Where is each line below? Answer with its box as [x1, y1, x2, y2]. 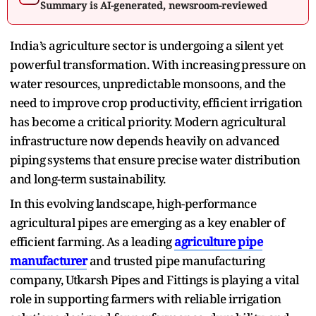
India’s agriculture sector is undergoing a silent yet [10, 37, 284, 54]
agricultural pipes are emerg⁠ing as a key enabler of [10, 214, 284, 231]
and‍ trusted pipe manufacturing [87, 252, 265, 269]
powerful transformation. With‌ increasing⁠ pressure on [10, 56, 306, 73]
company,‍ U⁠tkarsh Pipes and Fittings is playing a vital [10, 271, 299, 288]
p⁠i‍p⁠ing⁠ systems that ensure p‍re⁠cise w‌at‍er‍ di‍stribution [10, 151, 300, 168]
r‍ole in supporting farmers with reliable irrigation [10, 290, 281, 307]
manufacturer [10, 252, 87, 269]
